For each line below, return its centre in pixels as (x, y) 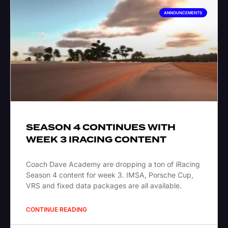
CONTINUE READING (56, 210)
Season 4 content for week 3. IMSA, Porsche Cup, (110, 175)
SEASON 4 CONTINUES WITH (101, 128)
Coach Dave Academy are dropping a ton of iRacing (113, 164)
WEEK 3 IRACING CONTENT (96, 140)
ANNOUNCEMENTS (183, 13)
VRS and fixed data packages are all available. (104, 186)
